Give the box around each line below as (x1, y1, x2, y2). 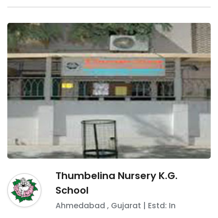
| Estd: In (141, 200, 176, 211)
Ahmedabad (55, 200, 105, 211)
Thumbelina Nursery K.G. (55, 168, 178, 182)
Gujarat (110, 200, 141, 211)
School (55, 183, 89, 197)
